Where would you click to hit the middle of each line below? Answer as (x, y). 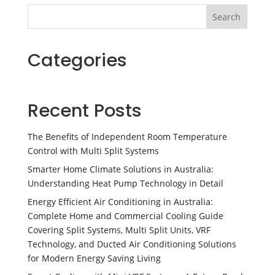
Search (227, 17)
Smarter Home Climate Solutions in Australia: (120, 169)
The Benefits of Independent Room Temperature (127, 137)
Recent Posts (84, 111)
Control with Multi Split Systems (93, 151)
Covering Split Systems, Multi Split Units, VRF (119, 230)
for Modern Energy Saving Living (94, 258)
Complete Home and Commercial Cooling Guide (125, 216)
